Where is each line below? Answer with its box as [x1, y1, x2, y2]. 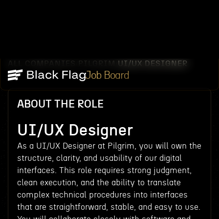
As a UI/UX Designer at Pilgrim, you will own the [17, 142, 201, 150]
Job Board [85, 69, 129, 81]
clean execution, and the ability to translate [17, 178, 181, 187]
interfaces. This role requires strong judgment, [17, 166, 192, 175]
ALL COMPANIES [7, 60, 76, 67]
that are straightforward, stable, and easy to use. [17, 203, 200, 211]
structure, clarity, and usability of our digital [17, 154, 182, 162]
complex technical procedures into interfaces [17, 191, 188, 199]
